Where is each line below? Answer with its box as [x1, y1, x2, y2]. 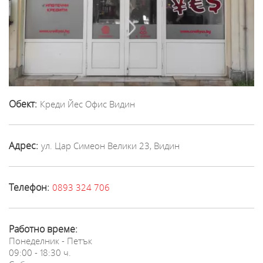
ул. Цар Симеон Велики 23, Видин [41, 139, 180, 151]
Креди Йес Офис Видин [40, 97, 135, 110]
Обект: [9, 97, 37, 110]
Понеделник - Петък [9, 234, 92, 247]
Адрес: [9, 139, 38, 152]
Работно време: [9, 222, 77, 235]
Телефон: [9, 180, 49, 194]
